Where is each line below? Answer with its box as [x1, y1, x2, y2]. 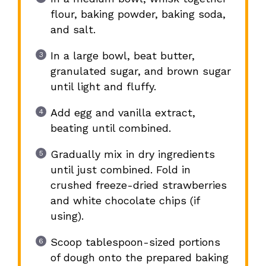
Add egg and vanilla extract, [50, 106, 195, 119]
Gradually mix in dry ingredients [50, 148, 215, 161]
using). [50, 210, 84, 223]
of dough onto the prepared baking [50, 251, 229, 264]
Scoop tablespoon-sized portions [50, 236, 220, 249]
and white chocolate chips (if [50, 194, 199, 207]
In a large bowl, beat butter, [50, 49, 195, 62]
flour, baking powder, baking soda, [50, 8, 226, 21]
